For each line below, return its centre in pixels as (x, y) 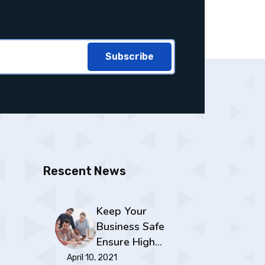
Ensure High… (130, 242)
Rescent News (85, 171)
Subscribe (130, 56)
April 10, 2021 (92, 258)
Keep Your (122, 211)
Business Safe (131, 227)
